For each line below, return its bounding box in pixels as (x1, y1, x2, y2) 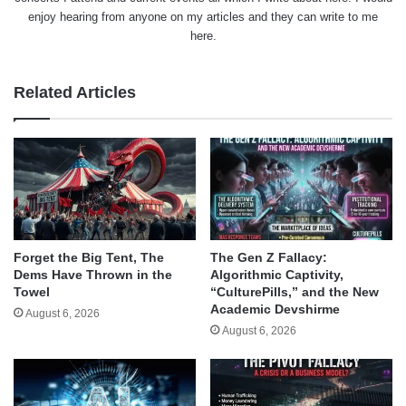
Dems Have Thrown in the (14, 267, 172, 283)
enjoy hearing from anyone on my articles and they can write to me (28, 9, 378, 24)
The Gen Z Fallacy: (210, 250, 327, 266)
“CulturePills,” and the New (210, 285, 379, 300)
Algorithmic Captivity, (210, 267, 343, 283)
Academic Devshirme (210, 302, 340, 317)
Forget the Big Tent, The (14, 250, 164, 266)
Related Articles (14, 82, 136, 101)
